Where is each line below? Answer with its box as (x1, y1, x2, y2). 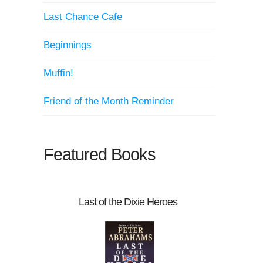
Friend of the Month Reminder (43, 96, 174, 107)
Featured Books (43, 145, 156, 164)
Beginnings (43, 39, 92, 51)
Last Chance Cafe (43, 11, 123, 23)
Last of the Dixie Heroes (79, 196, 177, 208)
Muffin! (43, 68, 74, 79)
